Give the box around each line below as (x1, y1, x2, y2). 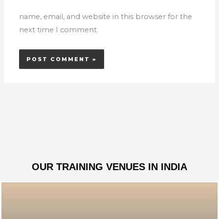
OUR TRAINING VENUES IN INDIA (32, 161, 187, 172)
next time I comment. (19, 25, 99, 35)
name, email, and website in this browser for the (19, 12, 193, 22)
